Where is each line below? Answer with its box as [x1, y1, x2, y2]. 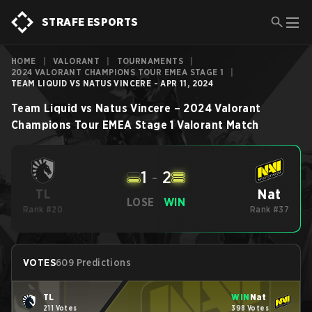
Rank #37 [249, 204, 290, 214]
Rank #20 [23, 204, 63, 214]
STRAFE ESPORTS [42, 15, 139, 29]
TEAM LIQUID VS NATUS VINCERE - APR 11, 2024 [11, 78, 214, 88]
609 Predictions [56, 257, 131, 268]
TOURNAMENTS [116, 56, 184, 66]
